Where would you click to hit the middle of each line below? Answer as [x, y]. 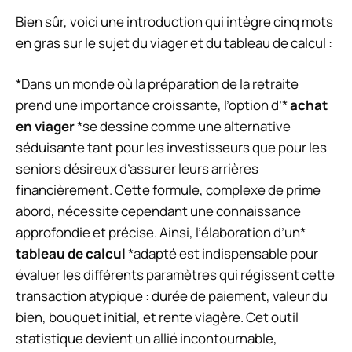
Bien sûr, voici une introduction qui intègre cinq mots [174, 21]
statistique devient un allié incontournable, [147, 339]
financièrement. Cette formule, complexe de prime [168, 190]
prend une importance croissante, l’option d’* [153, 105]
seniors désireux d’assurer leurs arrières [137, 169]
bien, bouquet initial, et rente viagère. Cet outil [157, 317]
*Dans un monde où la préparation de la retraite [157, 84]
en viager [45, 126]
